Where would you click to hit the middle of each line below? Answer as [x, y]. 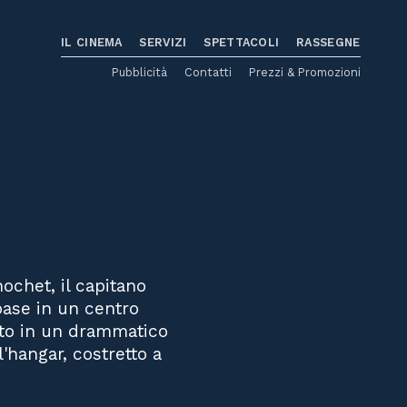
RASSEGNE [328, 42]
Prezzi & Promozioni [304, 73]
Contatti [208, 73]
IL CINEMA [91, 42]
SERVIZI [163, 42]
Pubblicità [140, 73]
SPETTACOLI [242, 42]
